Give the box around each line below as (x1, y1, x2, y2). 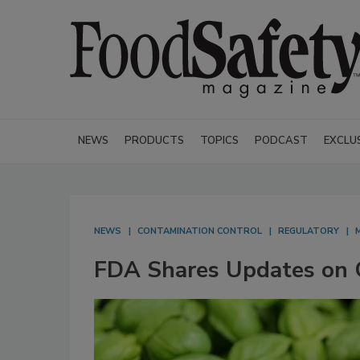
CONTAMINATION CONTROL (137, 225, 262, 237)
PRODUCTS (125, 133, 184, 148)
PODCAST (255, 133, 308, 148)
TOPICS (200, 133, 239, 148)
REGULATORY (278, 225, 339, 237)
